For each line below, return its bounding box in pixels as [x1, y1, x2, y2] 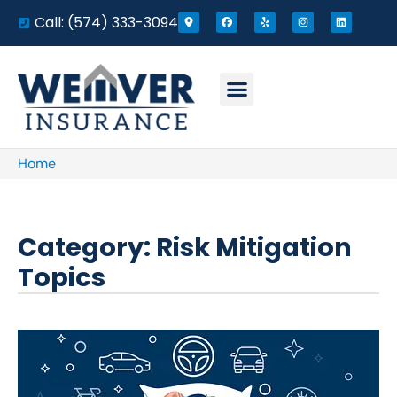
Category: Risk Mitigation [18, 230, 352, 266]
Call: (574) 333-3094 [35, 12, 178, 33]
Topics [18, 260, 105, 296]
